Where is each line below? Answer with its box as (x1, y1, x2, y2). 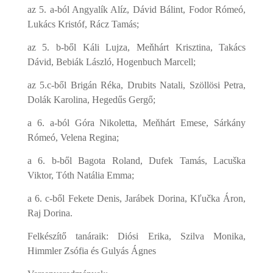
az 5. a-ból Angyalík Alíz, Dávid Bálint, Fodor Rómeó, (27, 4, 246, 15)
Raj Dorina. (27, 208, 73, 218)
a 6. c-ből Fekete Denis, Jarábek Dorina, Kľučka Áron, (27, 193, 246, 204)
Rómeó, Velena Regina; (27, 132, 119, 143)
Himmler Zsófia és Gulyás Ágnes (27, 246, 156, 256)
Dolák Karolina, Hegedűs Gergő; (27, 94, 155, 105)
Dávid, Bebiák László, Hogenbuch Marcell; (27, 57, 196, 67)
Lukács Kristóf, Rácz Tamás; (27, 19, 139, 29)
